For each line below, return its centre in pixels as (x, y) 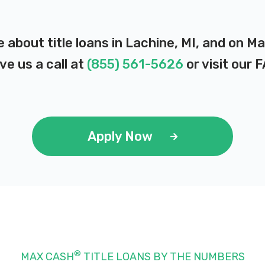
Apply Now (120, 136)
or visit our (219, 64)
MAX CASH (47, 257)
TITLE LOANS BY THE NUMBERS (163, 257)
